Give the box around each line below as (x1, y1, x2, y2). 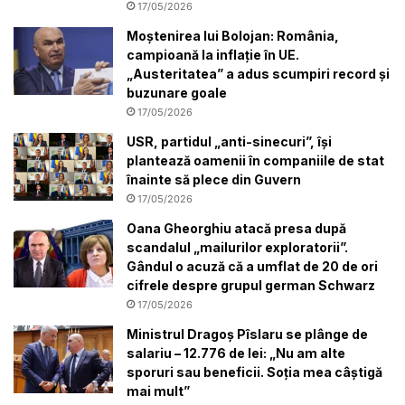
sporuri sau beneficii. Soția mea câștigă (127, 363, 382, 380)
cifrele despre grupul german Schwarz (127, 277, 375, 293)
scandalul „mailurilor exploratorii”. (127, 239, 348, 255)
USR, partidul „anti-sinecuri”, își (127, 133, 332, 149)
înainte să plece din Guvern (127, 171, 301, 187)
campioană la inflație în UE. (127, 46, 299, 62)
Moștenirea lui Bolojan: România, (127, 27, 339, 43)
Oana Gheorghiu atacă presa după (127, 220, 346, 236)
